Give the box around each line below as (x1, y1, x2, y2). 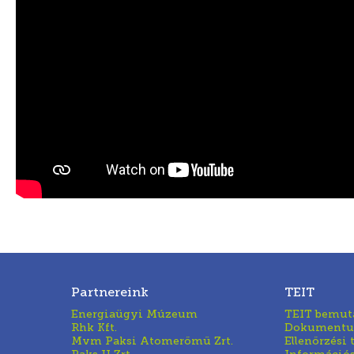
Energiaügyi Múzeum (71, 307, 198, 321)
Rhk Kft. (71, 321, 117, 334)
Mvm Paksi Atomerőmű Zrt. (71, 334, 233, 348)
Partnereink (71, 284, 149, 299)
